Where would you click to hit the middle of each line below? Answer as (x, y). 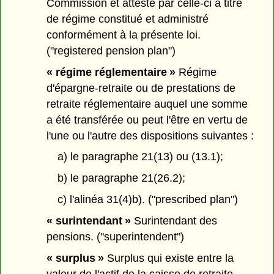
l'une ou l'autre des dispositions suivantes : (150, 135)
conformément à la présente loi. (124, 35)
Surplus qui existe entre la (169, 258)
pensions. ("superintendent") (116, 236)
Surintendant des (174, 220)
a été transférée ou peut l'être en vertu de (147, 120)
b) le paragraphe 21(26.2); (121, 178)
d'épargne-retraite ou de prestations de (141, 88)
